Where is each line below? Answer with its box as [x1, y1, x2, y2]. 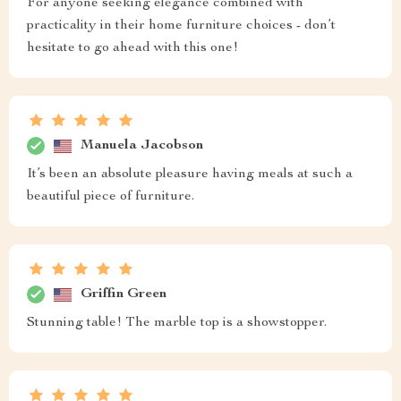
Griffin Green [81, 286, 166, 302]
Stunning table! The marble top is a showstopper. [27, 316, 327, 331]
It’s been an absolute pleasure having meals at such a [27, 167, 353, 183]
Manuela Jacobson [81, 138, 203, 153]
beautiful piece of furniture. [27, 190, 194, 205]
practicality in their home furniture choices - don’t [27, 19, 336, 34]
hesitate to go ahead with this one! [27, 41, 238, 56]
